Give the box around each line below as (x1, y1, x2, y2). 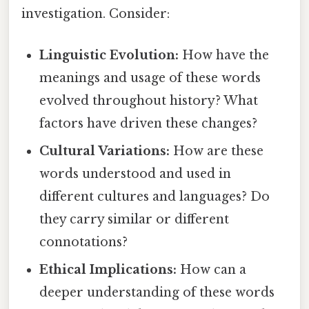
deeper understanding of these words (39, 284, 275, 300)
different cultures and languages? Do (39, 188, 270, 204)
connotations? (39, 234, 128, 250)
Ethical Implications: (39, 261, 177, 277)
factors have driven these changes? (39, 115, 258, 131)
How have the (179, 47, 270, 63)
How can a (177, 261, 247, 277)
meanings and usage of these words (39, 70, 261, 86)
